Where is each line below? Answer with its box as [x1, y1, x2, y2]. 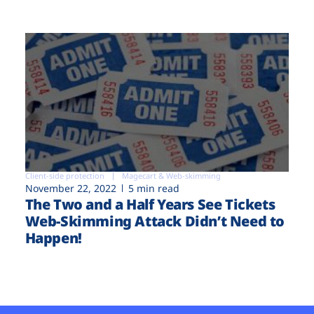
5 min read [128, 182, 179, 196]
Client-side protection [25, 170, 104, 182]
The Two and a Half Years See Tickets [25, 195, 275, 214]
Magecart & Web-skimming [121, 170, 221, 182]
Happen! [25, 228, 82, 248]
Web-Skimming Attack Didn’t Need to [25, 212, 285, 231]
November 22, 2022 [25, 182, 116, 196]
